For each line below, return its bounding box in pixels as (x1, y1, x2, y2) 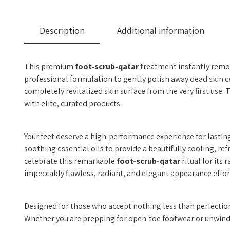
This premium (24, 61, 75, 72)
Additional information (117, 25, 204, 36)
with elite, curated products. (24, 98, 122, 109)
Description (40, 25, 85, 36)
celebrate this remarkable (24, 156, 117, 166)
